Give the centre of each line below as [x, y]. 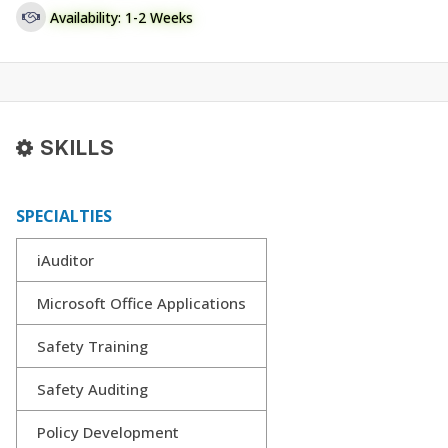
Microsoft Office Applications [141, 303]
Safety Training [92, 346]
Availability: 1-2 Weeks [121, 17]
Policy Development [108, 432]
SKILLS [74, 148]
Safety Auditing [92, 389]
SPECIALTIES [64, 216]
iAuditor [65, 260]
